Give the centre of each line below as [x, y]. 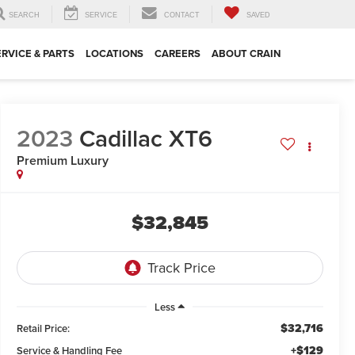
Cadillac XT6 [145, 139]
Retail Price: [43, 328]
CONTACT [182, 15]
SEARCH [24, 15]
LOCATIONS [115, 54]
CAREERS [177, 54]
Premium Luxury [62, 161]
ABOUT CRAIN [246, 54]
